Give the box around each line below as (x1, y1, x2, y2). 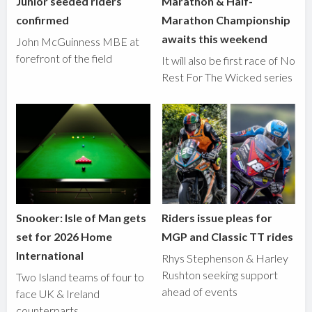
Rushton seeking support (162, 268, 279, 282)
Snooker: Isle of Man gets (16, 211, 147, 225)
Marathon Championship (162, 13, 291, 26)
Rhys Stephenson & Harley (162, 251, 289, 265)
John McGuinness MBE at (16, 34, 140, 48)
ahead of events (162, 285, 238, 299)
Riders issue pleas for (162, 211, 273, 225)
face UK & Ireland (16, 287, 100, 301)
